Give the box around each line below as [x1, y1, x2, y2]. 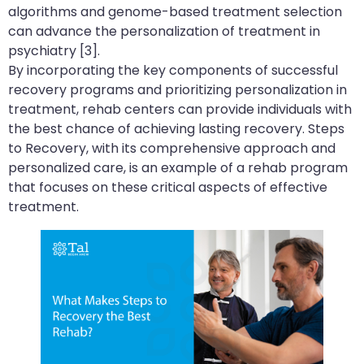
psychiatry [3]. [8, 41, 100, 60]
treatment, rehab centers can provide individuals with [8, 99, 352, 119]
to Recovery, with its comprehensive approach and [8, 138, 336, 158]
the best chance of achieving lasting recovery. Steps [8, 119, 344, 138]
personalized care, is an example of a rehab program [8, 158, 348, 177]
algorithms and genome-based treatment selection [8, 2, 342, 21]
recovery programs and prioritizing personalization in [8, 80, 347, 99]
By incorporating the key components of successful [8, 60, 338, 80]
